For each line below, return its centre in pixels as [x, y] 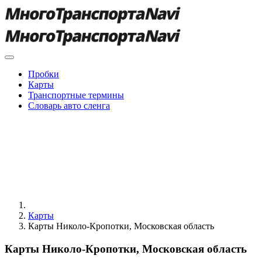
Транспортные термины [76, 95]
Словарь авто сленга [69, 106]
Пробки [44, 74]
